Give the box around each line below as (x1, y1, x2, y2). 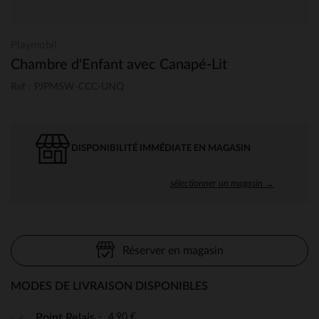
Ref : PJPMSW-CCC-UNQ (11, 81, 124, 92)
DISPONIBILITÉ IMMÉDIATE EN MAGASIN (71, 143, 251, 153)
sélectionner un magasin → (170, 177, 274, 189)
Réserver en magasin (122, 244, 224, 256)
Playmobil (11, 40, 57, 51)
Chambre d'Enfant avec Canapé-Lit (11, 58, 227, 72)
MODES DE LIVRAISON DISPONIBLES (11, 280, 208, 292)
